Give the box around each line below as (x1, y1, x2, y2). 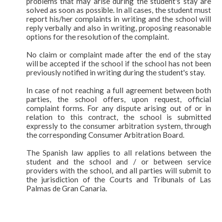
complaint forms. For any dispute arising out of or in (26, 103, 212, 112)
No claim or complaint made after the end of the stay (26, 50, 212, 59)
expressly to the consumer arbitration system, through (26, 121, 212, 130)
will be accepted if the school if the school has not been (26, 58, 212, 68)
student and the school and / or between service (26, 157, 212, 166)
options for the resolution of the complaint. (26, 32, 169, 41)
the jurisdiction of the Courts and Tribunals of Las (26, 174, 212, 184)
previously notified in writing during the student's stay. (26, 67, 205, 77)
